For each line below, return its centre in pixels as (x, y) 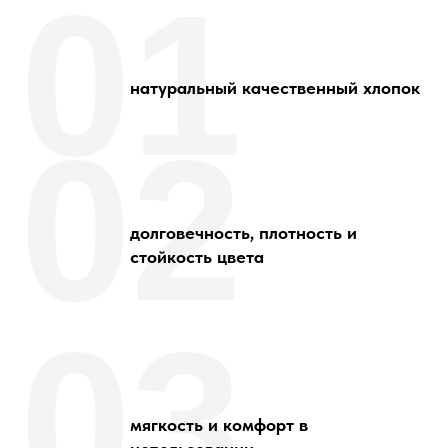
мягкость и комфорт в (219, 424)
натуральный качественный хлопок (275, 87)
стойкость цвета (197, 256)
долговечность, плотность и (243, 232)
